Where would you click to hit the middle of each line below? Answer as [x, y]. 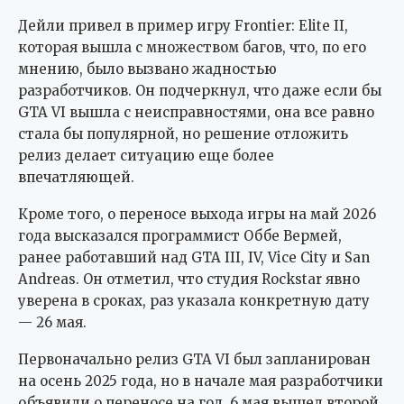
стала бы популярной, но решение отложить [183, 133]
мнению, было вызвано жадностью [147, 69]
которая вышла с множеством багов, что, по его [192, 47]
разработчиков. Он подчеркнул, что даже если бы [200, 90]
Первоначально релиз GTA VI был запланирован [194, 359]
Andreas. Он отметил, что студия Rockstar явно [189, 279]
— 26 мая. [52, 322]
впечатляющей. [76, 177]
